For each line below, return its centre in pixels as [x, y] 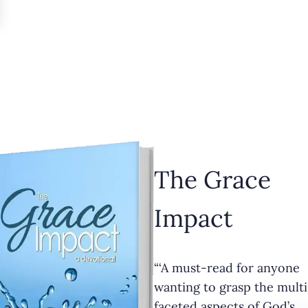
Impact [194, 219]
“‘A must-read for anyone [227, 267]
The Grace [212, 180]
